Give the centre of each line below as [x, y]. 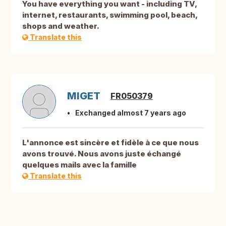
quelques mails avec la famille [79, 165]
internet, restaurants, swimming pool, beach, [110, 15]
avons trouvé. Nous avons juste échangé [102, 154]
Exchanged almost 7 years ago [131, 113]
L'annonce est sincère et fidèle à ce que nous [110, 143]
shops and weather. [61, 26]
